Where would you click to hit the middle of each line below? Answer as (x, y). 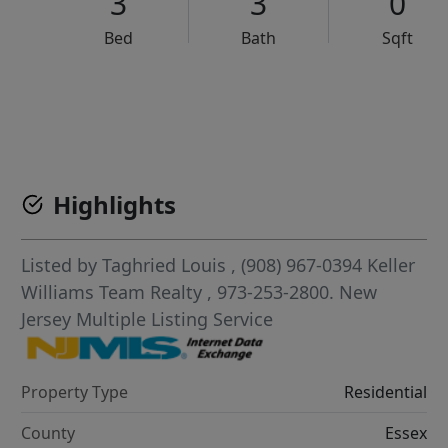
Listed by (62, 265)
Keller (391, 265)
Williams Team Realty (114, 292)
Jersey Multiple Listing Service (147, 319)
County (48, 432)
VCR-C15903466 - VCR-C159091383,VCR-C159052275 (270, 100)
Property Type (75, 391)
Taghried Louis (164, 265)
